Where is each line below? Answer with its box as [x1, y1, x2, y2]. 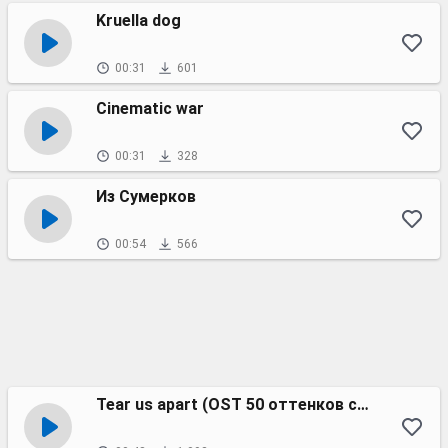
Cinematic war [96, 99, 204, 118]
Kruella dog [96, 11, 181, 30]
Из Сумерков [96, 187, 196, 206]
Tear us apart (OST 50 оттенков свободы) [357, 395, 369, 414]
